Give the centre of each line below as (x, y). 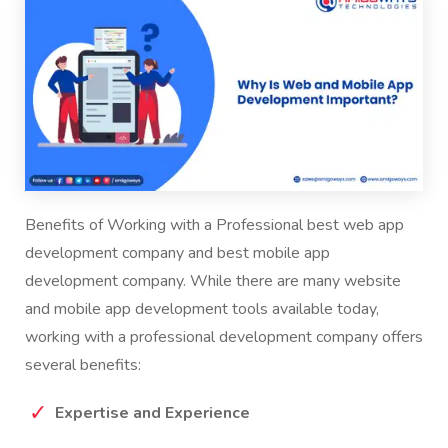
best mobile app (273, 253)
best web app (355, 225)
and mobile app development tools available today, (202, 309)
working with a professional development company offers (224, 337)
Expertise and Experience (152, 413)
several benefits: (83, 365)
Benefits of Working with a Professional (166, 225)
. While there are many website (292, 281)
